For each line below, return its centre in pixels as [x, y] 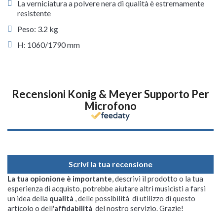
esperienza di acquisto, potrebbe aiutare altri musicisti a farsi [107, 188]
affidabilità [74, 208]
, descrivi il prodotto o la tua [158, 179]
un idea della [28, 198]
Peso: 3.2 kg [38, 29]
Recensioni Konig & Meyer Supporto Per [110, 94]
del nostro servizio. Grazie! [139, 208]
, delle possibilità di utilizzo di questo [135, 198]
